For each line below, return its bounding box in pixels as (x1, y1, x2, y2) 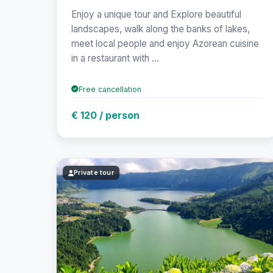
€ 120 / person (71, 108, 140, 121)
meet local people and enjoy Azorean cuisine (71, 37, 259, 49)
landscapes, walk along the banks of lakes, (71, 23, 250, 35)
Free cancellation (79, 84, 141, 94)
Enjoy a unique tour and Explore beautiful (71, 8, 241, 20)
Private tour (74, 168, 114, 177)
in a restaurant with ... (71, 52, 159, 64)
